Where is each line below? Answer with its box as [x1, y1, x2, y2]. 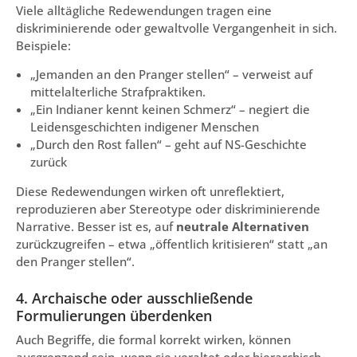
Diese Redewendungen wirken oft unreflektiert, [16, 183, 284, 200]
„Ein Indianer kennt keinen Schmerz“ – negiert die [30, 101, 310, 118]
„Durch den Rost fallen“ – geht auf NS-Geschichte [30, 136, 307, 153]
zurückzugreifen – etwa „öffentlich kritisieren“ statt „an [16, 236, 328, 253]
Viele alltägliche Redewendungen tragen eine [16, 2, 272, 18]
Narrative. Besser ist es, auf [16, 218, 176, 235]
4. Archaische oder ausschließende [16, 288, 253, 308]
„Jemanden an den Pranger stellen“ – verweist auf [30, 66, 312, 83]
